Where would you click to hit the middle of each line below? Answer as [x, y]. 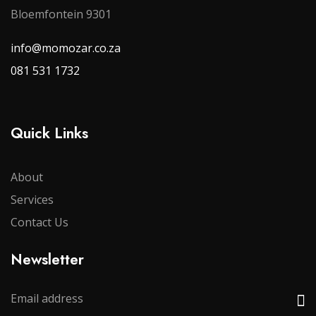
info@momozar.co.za [66, 48]
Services [32, 200]
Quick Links [49, 133]
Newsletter [47, 260]
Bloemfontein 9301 [61, 14]
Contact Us [39, 223]
